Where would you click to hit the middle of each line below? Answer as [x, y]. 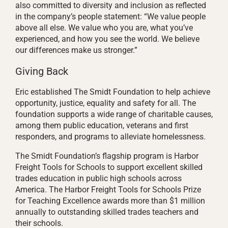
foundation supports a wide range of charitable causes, [114, 114]
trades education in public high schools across [98, 178]
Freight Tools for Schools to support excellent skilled [109, 167]
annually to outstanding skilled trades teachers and [107, 212]
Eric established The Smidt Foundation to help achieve [113, 92]
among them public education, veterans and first [102, 125]
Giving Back [42, 71]
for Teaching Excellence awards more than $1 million [110, 201]
